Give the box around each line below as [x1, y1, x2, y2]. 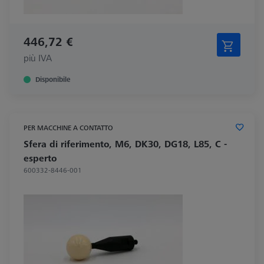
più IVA [24, 51, 52, 64]
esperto [24, 151, 57, 164]
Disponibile [35, 74, 70, 84]
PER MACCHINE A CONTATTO [24, 122, 113, 133]
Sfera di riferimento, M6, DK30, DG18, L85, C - [24, 137, 227, 150]
